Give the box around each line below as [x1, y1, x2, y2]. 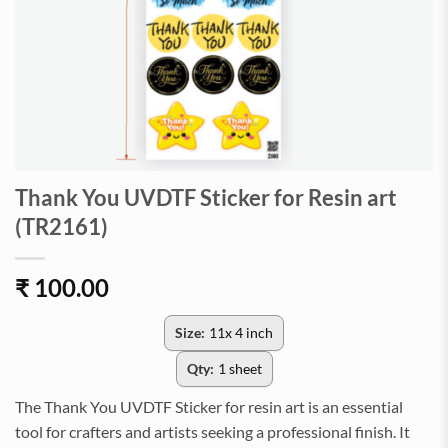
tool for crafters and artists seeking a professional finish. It [15, 422, 410, 441]
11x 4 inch [209, 324, 273, 341]
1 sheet [217, 360, 262, 377]
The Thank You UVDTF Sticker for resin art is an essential [15, 397, 403, 416]
